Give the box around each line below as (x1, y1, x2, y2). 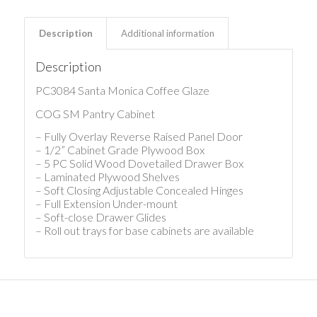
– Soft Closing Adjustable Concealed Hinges (35, 183, 243, 197)
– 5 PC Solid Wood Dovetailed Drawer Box (35, 156, 243, 171)
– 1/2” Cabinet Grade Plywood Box (35, 143, 204, 157)
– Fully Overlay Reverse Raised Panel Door (35, 129, 243, 144)
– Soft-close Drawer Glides (35, 210, 166, 224)
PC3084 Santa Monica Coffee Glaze (35, 83, 209, 97)
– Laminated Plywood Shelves (35, 170, 180, 184)
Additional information (120, 28, 214, 40)
